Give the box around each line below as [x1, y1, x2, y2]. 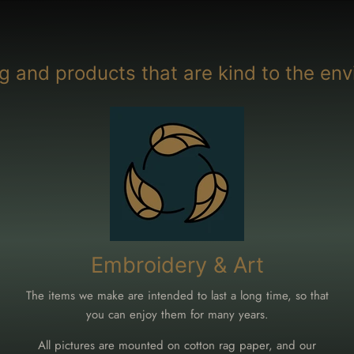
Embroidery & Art [90, 251, 264, 278]
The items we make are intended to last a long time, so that [25, 286, 329, 304]
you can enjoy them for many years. [85, 305, 269, 323]
